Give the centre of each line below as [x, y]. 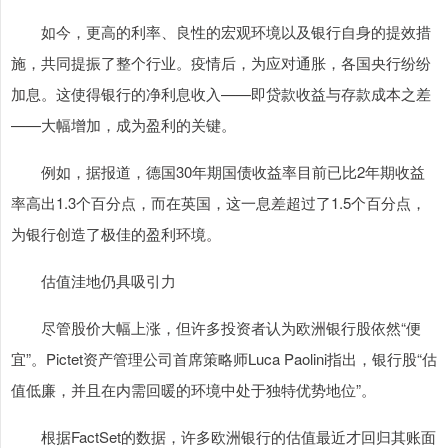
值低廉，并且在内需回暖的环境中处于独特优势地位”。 [193, 389]
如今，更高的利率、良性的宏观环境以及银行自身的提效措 [221, 31]
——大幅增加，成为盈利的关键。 [123, 124]
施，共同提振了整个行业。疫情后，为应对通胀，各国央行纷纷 [221, 62]
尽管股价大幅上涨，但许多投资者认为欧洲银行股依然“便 [216, 327]
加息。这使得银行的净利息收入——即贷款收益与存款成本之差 [221, 93]
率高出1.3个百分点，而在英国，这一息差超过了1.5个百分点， [218, 202]
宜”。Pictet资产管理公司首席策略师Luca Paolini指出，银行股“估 [224, 358]
